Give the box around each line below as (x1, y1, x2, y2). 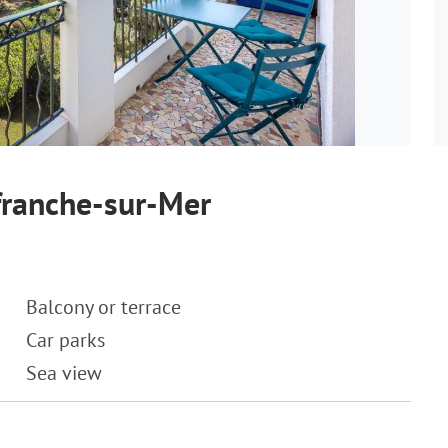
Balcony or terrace (26, 294, 181, 320)
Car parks (26, 327, 105, 353)
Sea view (26, 360, 102, 386)
